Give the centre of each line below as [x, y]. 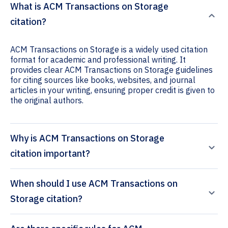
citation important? [50, 154]
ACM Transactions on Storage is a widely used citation [109, 50]
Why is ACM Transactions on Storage [87, 138]
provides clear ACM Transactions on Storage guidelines [111, 70]
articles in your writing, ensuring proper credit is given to [112, 90]
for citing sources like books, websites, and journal [103, 80]
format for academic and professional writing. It [98, 60]
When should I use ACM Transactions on [94, 184]
